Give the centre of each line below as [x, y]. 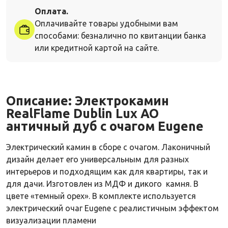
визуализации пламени [51, 220]
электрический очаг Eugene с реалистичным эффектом [112, 208]
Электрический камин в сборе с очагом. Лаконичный [108, 147]
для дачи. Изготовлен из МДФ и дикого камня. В [102, 183]
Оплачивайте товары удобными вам [106, 23]
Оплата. [51, 11]
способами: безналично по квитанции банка [120, 35]
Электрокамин [122, 101]
